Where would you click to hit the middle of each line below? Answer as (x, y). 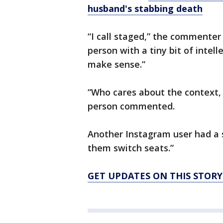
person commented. (131, 106)
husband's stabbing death (145, 8)
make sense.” (116, 64)
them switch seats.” (131, 148)
